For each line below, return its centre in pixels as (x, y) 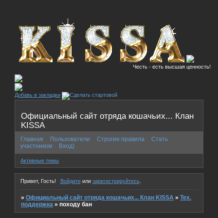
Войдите (70, 181)
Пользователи (70, 139)
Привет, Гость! (38, 181)
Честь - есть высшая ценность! (161, 67)
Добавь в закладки (37, 95)
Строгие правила (121, 139)
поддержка (37, 204)
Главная (32, 139)
